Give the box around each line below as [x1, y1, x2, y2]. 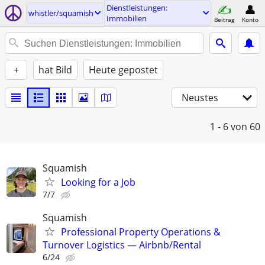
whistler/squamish [28, 8, 93, 18]
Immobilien [106, 13, 147, 24]
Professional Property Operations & [61, 225, 221, 239]
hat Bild [38, 63, 72, 76]
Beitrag [214, 15, 234, 24]
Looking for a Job [61, 176, 135, 189]
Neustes [182, 91, 218, 104]
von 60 [231, 120, 260, 133]
